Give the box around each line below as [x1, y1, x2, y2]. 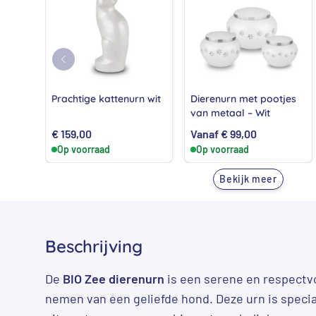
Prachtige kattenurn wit [51, 92, 161, 105]
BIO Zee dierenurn [63, 270, 164, 286]
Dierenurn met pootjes [190, 92, 297, 105]
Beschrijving [45, 235, 142, 257]
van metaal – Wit [190, 106, 271, 119]
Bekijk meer [219, 172, 277, 185]
